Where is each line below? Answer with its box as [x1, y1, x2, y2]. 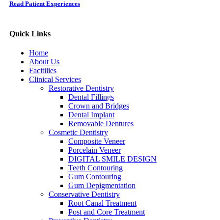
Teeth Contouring [68, 164, 123, 172]
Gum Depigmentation [68, 181, 136, 190]
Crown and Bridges [68, 102, 129, 110]
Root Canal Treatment [68, 199, 137, 208]
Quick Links [9, 29, 51, 38]
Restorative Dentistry [48, 84, 114, 93]
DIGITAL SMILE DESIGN [68, 155, 157, 164]
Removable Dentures [68, 119, 134, 128]
